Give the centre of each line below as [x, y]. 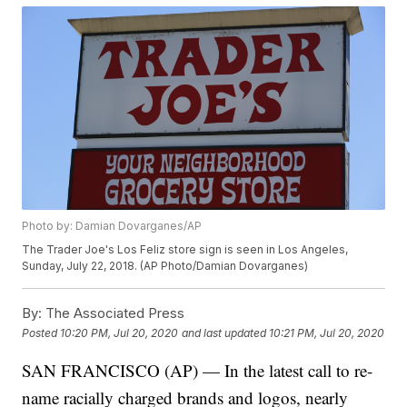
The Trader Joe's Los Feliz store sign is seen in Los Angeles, [185, 250]
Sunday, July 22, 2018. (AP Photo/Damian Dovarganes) [165, 266]
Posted [41, 333]
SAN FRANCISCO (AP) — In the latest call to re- [198, 371]
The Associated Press [114, 313]
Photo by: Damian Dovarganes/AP [112, 226]
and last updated [224, 333]
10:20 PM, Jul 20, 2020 [119, 333]
